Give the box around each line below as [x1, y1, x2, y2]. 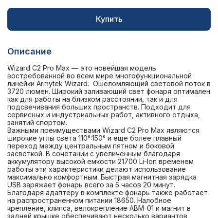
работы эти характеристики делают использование [7, 165, 186, 173]
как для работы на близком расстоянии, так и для [7, 95, 178, 103]
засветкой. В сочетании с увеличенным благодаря [7, 149, 180, 158]
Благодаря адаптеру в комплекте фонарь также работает [7, 188, 208, 197]
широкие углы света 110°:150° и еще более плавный [7, 134, 182, 142]
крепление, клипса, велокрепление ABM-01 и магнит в [7, 204, 191, 212]
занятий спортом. [7, 118, 67, 127]
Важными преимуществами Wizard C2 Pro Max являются [7, 126, 200, 134]
